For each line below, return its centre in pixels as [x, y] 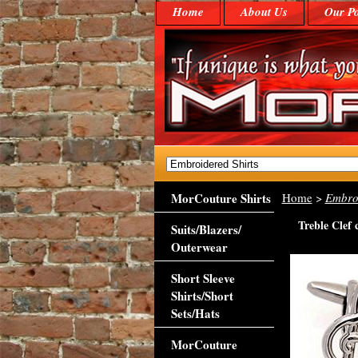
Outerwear [199, 247]
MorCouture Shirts [221, 198]
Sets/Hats [195, 313]
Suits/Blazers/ [206, 229]
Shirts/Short [202, 296]
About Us [264, 12]
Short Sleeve [203, 278]
